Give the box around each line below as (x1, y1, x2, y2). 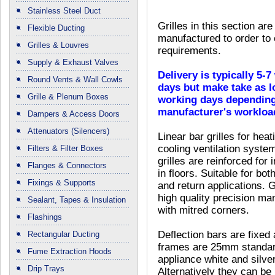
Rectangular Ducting (28, 230, 99, 239)
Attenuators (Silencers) (28, 126, 109, 136)
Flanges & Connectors (28, 161, 107, 171)
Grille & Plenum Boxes (28, 92, 109, 102)
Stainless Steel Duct (28, 6, 101, 16)
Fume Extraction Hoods (28, 247, 112, 257)
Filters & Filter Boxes (28, 144, 103, 153)
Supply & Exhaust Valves (28, 58, 118, 68)
